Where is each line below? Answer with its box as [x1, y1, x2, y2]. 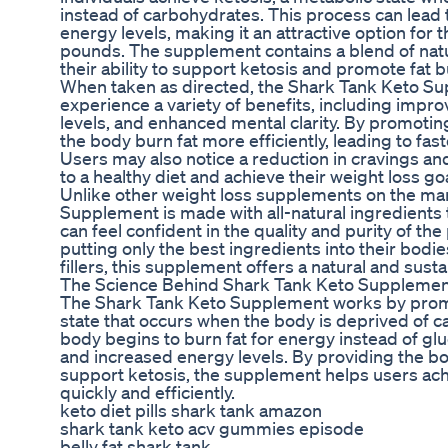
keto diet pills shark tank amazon [60, 399, 322, 422]
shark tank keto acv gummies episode [60, 417, 364, 440]
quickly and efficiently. [60, 381, 235, 404]
